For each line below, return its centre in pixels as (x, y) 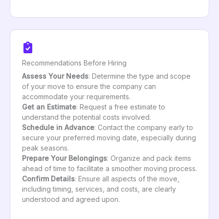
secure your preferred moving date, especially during (109, 137)
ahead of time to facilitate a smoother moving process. (109, 168)
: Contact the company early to (144, 127)
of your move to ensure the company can (89, 86)
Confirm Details (48, 178)
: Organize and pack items (149, 158)
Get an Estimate (49, 107)
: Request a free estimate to (121, 107)
